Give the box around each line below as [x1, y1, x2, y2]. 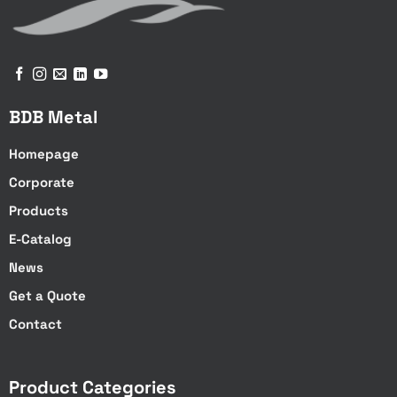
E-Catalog [8, 230, 72, 248]
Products [8, 202, 68, 220]
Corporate [8, 174, 74, 191]
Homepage [8, 145, 79, 163]
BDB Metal [8, 105, 97, 129]
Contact [8, 315, 62, 333]
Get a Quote [8, 287, 86, 305]
